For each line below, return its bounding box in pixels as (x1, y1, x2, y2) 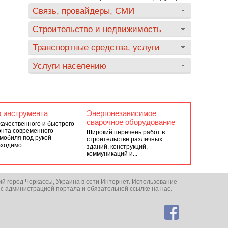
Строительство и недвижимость (33, 24, 161, 34)
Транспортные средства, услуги (33, 43, 160, 52)
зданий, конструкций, (86, 143, 148, 150)
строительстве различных (86, 136, 162, 143)
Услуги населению (33, 61, 106, 70)
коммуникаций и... (86, 150, 137, 157)
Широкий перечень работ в (86, 129, 165, 136)
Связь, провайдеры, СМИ (33, 6, 134, 15)
